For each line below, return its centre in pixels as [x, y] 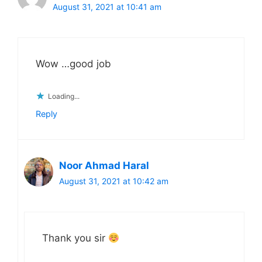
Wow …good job [73, 64]
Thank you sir [75, 238]
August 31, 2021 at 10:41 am [107, 6]
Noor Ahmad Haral [104, 165]
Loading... [64, 96]
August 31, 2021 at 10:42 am [114, 181]
